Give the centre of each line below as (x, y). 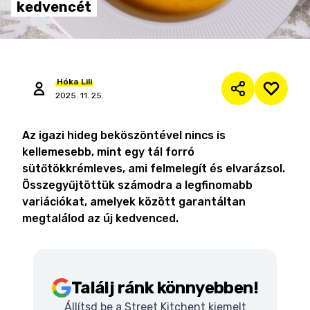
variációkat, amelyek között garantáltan (134, 202)
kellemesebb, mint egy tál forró (108, 152)
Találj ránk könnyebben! (165, 288)
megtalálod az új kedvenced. (100, 218)
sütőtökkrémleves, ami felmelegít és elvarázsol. (154, 168)
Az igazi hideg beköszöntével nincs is (124, 135)
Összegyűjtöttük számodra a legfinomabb (137, 185)
